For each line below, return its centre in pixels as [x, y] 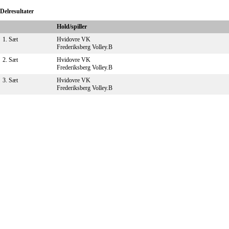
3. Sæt [10, 80]
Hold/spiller [72, 26]
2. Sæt [10, 60]
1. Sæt [10, 39]
